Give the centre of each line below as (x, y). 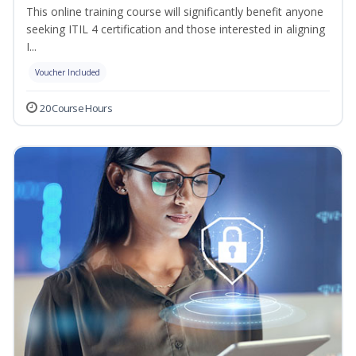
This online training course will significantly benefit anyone (175, 12)
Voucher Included (68, 73)
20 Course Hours (76, 108)
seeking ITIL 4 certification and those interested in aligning (176, 29)
